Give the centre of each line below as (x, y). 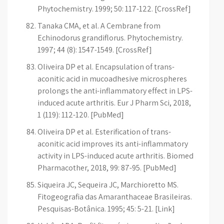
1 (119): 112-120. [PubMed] (81, 115)
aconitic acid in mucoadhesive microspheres (112, 79)
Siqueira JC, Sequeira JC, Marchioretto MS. (108, 185)
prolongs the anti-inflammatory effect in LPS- (115, 91)
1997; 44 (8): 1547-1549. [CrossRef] (95, 50)
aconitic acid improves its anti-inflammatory (113, 144)
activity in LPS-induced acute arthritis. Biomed (115, 156)
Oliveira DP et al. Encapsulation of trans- (106, 67)
